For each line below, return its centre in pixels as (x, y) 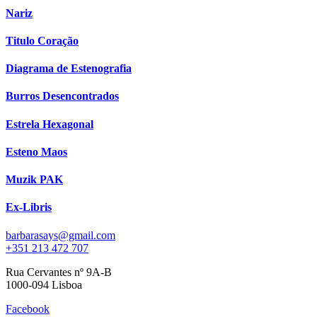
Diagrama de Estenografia (69, 69)
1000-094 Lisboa (44, 284)
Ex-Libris (29, 207)
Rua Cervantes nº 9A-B (59, 272)
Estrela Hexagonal (50, 124)
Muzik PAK (34, 180)
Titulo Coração (42, 40)
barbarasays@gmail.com (60, 235)
